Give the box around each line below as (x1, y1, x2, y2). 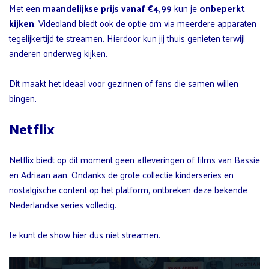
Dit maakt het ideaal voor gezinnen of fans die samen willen (9, 74, 238, 91)
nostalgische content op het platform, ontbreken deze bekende (9, 181, 247, 198)
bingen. (9, 89, 37, 106)
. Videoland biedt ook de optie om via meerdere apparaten (34, 14, 256, 31)
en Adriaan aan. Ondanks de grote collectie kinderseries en (9, 166, 234, 183)
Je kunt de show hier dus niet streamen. (9, 226, 160, 243)
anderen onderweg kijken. (9, 44, 107, 61)
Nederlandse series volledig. (9, 196, 116, 213)
